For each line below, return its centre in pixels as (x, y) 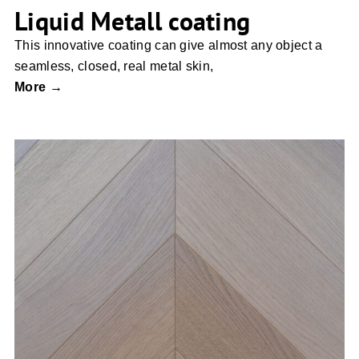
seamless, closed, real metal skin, (114, 66)
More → (38, 87)
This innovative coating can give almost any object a (169, 45)
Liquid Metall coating (133, 21)
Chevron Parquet (179, 253)
